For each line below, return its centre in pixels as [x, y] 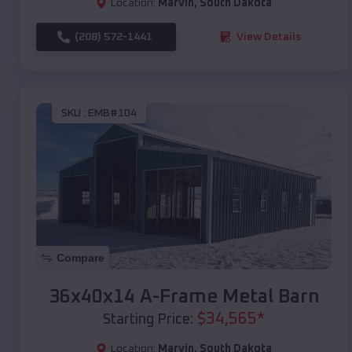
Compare [81, 257]
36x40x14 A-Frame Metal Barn [184, 297]
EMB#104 [112, 114]
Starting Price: [148, 319]
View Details [269, 37]
